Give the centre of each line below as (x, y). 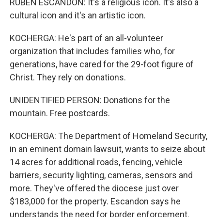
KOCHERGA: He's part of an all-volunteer (86, 38)
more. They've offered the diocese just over (94, 188)
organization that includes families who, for (92, 51)
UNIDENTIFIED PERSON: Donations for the (90, 100)
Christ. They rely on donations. (68, 77)
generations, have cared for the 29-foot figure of (102, 64)
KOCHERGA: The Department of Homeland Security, (108, 136)
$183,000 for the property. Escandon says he (95, 201)
